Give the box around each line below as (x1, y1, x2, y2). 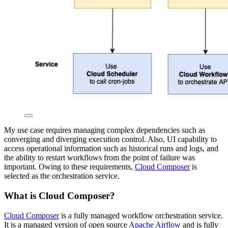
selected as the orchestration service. (4, 172, 120, 181)
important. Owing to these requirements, (4, 162, 135, 172)
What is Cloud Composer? (4, 190, 115, 202)
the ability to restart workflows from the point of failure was (4, 153, 195, 162)
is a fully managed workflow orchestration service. (59, 211, 223, 220)
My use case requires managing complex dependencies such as (4, 126, 205, 135)
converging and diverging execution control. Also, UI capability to (4, 135, 217, 144)
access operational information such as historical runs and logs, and (4, 144, 218, 153)
